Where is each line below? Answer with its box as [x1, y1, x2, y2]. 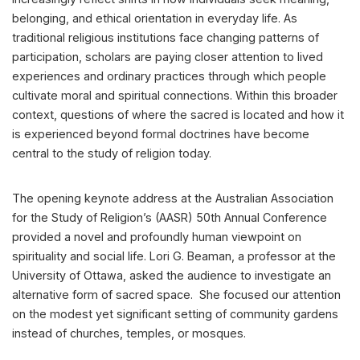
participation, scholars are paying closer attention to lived [12, 50, 323, 64]
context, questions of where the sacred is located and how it [12, 108, 344, 122]
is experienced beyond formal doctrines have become [12, 127, 309, 141]
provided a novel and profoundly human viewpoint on [12, 230, 301, 244]
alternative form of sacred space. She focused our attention [12, 288, 341, 302]
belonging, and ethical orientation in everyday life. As [12, 11, 297, 26]
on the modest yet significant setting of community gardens [12, 307, 338, 321]
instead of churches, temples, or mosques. [12, 326, 246, 341]
